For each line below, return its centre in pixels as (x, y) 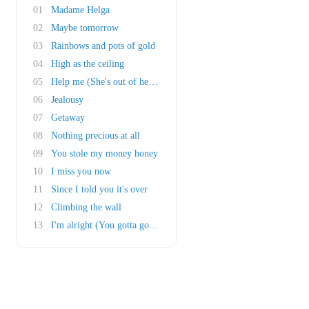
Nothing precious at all (96, 136)
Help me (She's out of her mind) (114, 82)
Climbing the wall (86, 207)
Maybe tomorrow (85, 28)
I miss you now (81, 171)
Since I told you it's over (99, 189)
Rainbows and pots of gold (103, 46)
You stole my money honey (104, 153)
